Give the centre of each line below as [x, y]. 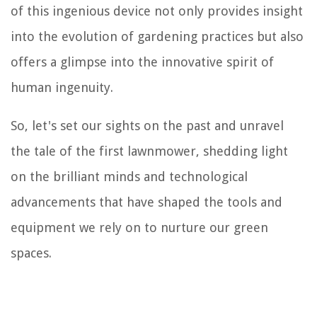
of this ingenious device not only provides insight [157, 11]
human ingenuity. [62, 88]
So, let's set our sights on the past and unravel [147, 126]
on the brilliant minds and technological [129, 177]
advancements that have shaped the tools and [146, 202]
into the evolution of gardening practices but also [157, 37]
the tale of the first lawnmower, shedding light [149, 151]
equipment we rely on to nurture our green [139, 228]
